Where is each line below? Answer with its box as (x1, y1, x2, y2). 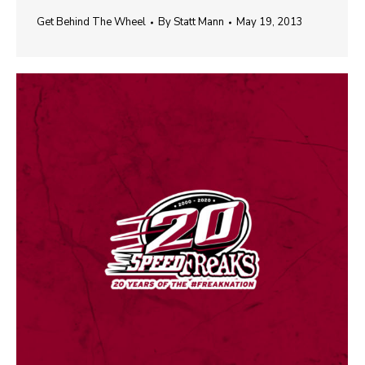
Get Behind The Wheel (37, 15, 146, 29)
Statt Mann (174, 15, 224, 29)
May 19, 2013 (236, 15, 303, 29)
